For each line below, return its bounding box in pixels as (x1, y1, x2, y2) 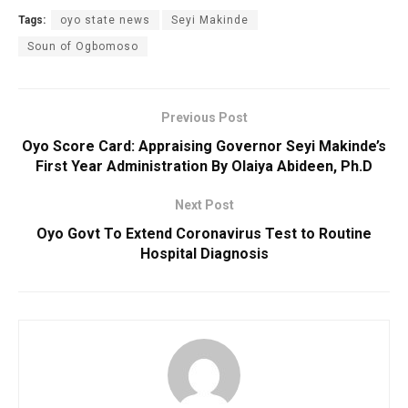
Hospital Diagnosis (139, 244, 269, 262)
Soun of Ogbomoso (27, 39, 138, 53)
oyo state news (60, 13, 150, 26)
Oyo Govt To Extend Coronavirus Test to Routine (36, 224, 372, 242)
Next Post (174, 197, 234, 212)
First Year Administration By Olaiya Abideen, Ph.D (36, 157, 372, 175)
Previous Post (160, 109, 248, 125)
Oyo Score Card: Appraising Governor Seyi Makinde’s (22, 137, 386, 155)
